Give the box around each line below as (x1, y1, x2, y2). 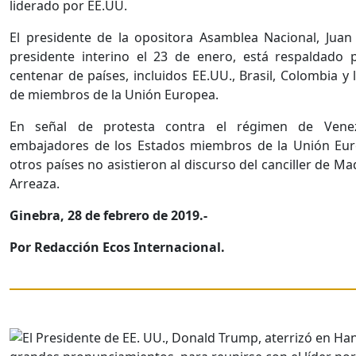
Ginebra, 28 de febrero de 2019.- (10, 207, 207, 225)
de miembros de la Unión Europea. (10, 86, 219, 104)
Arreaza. (10, 175, 60, 193)
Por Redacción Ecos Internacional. (10, 238, 225, 257)
